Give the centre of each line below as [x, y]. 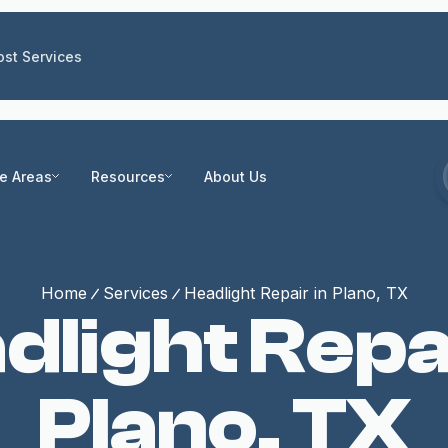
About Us [235, 176]
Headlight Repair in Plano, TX [295, 293]
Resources [128, 176]
